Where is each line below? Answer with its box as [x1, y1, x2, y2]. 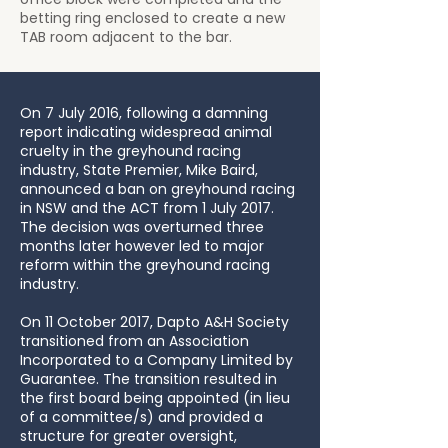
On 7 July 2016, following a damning [20, 103, 268, 123]
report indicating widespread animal [20, 122, 272, 142]
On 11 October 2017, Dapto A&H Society [20, 312, 289, 332]
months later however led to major [20, 236, 264, 256]
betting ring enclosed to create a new [20, 8, 285, 28]
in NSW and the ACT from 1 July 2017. [20, 198, 274, 218]
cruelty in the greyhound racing [20, 141, 241, 161]
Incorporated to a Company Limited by [20, 350, 293, 370]
